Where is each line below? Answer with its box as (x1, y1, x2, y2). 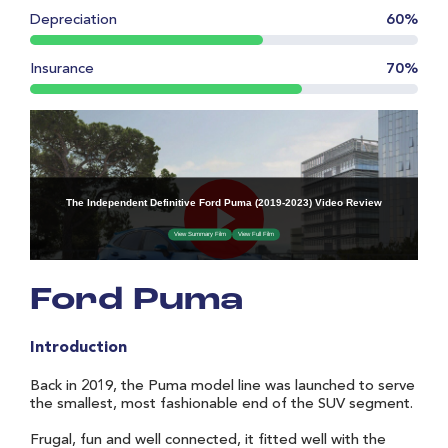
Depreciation (30, 12, 117, 28)
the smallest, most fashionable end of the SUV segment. (30, 396, 413, 412)
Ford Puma (30, 285, 243, 318)
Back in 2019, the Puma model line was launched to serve (30, 378, 415, 394)
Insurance (30, 61, 94, 77)
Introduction (30, 339, 127, 356)
